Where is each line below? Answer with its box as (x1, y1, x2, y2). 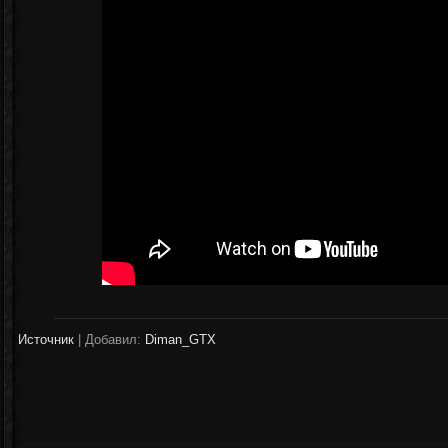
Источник (18, 332, 74, 347)
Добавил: (81, 332, 145, 347)
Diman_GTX (145, 332, 216, 347)
